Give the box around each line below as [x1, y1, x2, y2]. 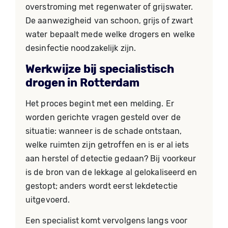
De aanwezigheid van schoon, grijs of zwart [25, 16, 193, 25]
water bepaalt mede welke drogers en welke [25, 30, 195, 39]
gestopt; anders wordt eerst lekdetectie [25, 181, 178, 191]
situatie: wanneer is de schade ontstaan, [25, 126, 182, 136]
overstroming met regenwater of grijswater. [25, 2, 193, 12]
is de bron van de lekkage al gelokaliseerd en [25, 167, 197, 177]
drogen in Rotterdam [25, 76, 139, 90]
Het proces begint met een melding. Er [25, 99, 174, 108]
